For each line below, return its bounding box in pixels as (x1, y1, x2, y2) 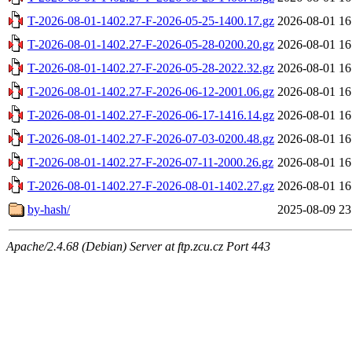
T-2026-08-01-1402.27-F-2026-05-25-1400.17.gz (27, 13, 274, 27)
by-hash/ (27, 202, 70, 216)
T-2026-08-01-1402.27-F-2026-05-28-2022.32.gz (27, 60, 274, 75)
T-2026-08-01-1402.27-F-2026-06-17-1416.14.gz (27, 108, 274, 122)
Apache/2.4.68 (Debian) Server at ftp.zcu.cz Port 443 (6, 239, 270, 253)
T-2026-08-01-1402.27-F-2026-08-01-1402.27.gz (27, 178, 274, 192)
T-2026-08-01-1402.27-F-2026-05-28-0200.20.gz (27, 37, 274, 51)
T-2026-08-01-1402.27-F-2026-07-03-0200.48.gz (27, 131, 274, 145)
